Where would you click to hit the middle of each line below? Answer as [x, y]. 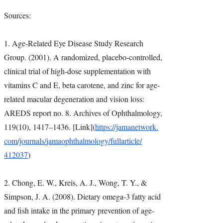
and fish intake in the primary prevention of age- [79, 211]
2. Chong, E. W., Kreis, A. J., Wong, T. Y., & [75, 183]
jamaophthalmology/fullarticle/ [94, 141]
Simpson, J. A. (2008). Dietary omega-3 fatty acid [82, 197]
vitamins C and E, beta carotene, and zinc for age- [82, 85]
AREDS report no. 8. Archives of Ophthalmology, [83, 113]
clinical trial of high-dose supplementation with [77, 71]
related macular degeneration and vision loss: [74, 99]
